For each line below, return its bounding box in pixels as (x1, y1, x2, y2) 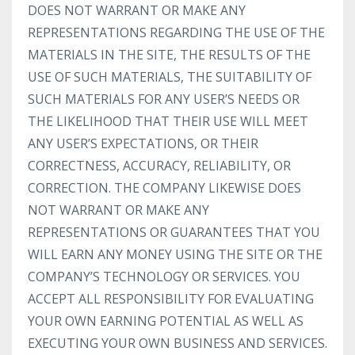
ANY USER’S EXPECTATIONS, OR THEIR (28, 135, 258, 152)
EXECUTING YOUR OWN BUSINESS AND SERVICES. (28, 334, 327, 352)
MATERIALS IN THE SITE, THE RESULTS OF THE (28, 46, 311, 63)
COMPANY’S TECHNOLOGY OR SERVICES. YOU (28, 268, 300, 285)
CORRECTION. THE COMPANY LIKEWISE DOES (28, 179, 301, 197)
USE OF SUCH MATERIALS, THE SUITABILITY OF (28, 68, 311, 86)
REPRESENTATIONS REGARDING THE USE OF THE (28, 24, 325, 41)
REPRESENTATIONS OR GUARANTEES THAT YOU (28, 223, 320, 241)
